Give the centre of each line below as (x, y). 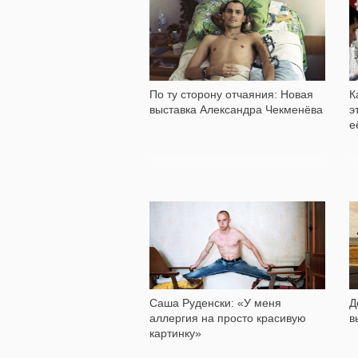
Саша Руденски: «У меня (215, 303)
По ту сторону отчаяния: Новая (231, 94)
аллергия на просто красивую (228, 318)
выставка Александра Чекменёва (236, 109)
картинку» (175, 333)
